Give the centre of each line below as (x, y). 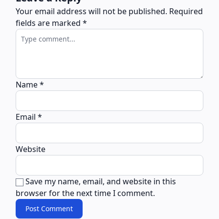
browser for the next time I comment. (85, 193)
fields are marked (49, 23)
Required (186, 11)
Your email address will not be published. (91, 11)
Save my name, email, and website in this (101, 181)
